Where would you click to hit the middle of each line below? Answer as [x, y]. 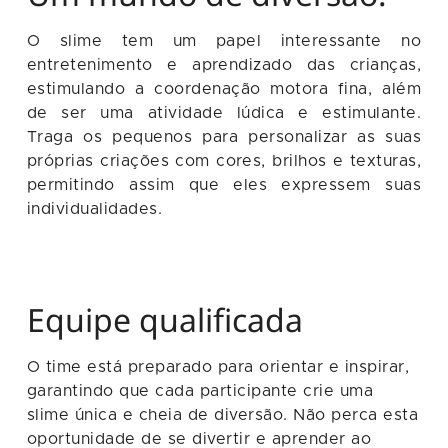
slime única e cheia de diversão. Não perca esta [222, 414]
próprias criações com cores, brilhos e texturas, [224, 160]
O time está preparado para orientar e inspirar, [218, 366]
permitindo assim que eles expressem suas [224, 184]
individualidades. [94, 208]
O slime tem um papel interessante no [224, 40]
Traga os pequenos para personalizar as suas [224, 136]
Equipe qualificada [164, 319]
